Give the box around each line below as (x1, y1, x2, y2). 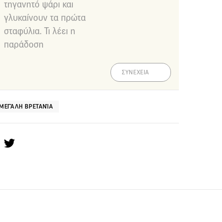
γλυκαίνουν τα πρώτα (4, 11, 86, 23)
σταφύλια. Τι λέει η (4, 25, 75, 37)
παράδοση (4, 38, 44, 50)
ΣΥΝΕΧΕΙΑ (122, 68, 149, 76)
